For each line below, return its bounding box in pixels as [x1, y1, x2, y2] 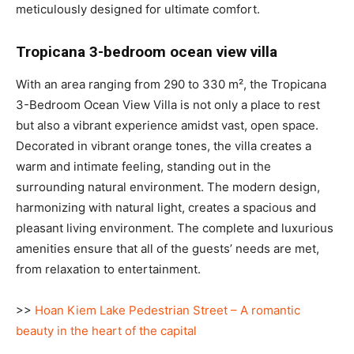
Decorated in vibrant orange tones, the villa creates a [16, 137, 311, 153]
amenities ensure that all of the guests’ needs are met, [16, 240, 319, 256]
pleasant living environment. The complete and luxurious [16, 220, 333, 235]
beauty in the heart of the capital [16, 322, 197, 338]
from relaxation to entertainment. [16, 261, 201, 277]
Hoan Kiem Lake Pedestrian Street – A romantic [35, 302, 300, 318]
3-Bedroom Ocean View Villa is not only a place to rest [16, 96, 320, 112]
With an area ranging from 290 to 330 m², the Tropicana [16, 76, 326, 92]
